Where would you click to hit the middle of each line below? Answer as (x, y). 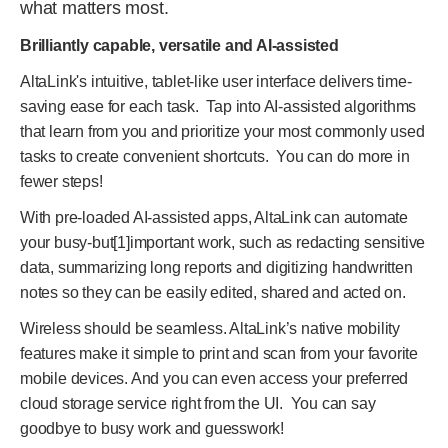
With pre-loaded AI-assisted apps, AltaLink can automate (214, 217)
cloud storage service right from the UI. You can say (198, 403)
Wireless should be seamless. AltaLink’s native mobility (210, 328)
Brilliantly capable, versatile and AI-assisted (179, 45)
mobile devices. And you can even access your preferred (214, 378)
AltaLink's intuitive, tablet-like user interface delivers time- (216, 81)
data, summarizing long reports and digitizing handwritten (216, 267)
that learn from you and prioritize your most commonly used (222, 131)
